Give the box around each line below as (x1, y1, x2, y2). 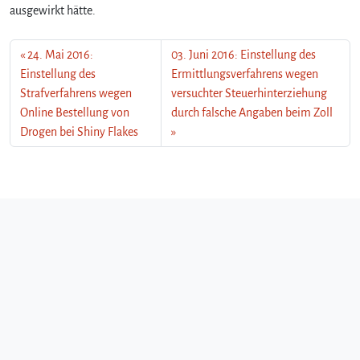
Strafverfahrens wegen (20, 86, 132, 100)
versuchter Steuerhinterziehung (171, 86, 328, 100)
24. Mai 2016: (27, 47, 93, 61)
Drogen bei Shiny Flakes (20, 125, 138, 138)
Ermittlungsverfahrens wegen (171, 67, 319, 80)
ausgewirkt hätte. (10, 3, 96, 17)
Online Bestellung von (20, 105, 129, 119)
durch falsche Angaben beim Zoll (171, 105, 333, 119)
